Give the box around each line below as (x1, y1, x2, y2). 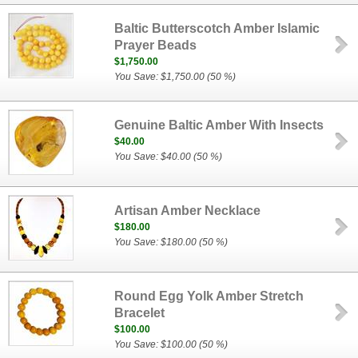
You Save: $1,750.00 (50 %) (114, 71, 237, 82)
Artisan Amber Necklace (114, 204, 261, 217)
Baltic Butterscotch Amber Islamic (114, 22, 320, 35)
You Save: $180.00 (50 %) (114, 237, 229, 248)
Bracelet (114, 306, 165, 320)
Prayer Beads (114, 38, 197, 52)
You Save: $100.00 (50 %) (114, 339, 229, 350)
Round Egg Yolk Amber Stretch (114, 289, 304, 303)
